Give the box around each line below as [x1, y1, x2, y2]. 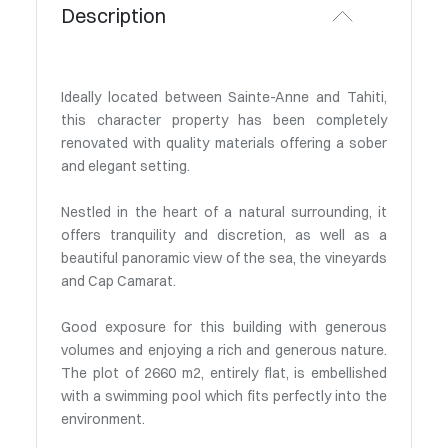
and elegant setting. [61, 157, 190, 176]
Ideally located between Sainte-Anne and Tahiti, [61, 88, 387, 107]
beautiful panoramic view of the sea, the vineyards [61, 249, 387, 268]
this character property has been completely [61, 111, 387, 130]
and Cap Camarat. [61, 272, 176, 291]
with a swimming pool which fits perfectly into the [61, 387, 387, 406]
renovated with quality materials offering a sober [61, 134, 387, 153]
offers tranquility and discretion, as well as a [61, 226, 387, 245]
